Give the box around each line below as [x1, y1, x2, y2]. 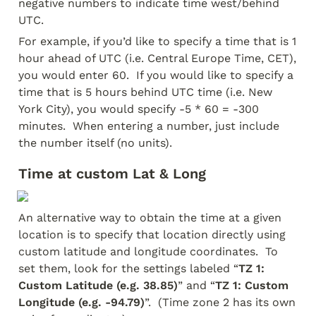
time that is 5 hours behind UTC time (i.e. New [18, 85, 272, 99]
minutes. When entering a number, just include [18, 119, 279, 133]
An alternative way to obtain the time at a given [18, 211, 281, 224]
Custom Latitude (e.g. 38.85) [18, 279, 178, 292]
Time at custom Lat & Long [18, 165, 206, 182]
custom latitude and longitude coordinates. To [18, 245, 278, 258]
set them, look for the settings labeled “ [18, 262, 238, 275]
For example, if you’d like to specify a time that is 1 [18, 35, 296, 48]
